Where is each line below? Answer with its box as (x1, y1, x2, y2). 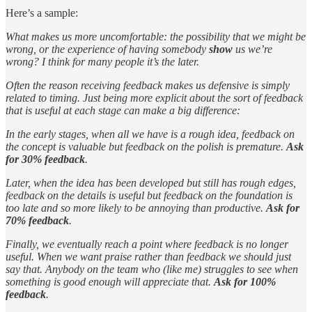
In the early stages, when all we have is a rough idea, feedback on (6, 128, 295, 141)
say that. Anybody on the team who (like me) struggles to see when (6, 263, 298, 276)
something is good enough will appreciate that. (6, 276, 214, 288)
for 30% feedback (6, 153, 85, 166)
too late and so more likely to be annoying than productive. (6, 202, 266, 214)
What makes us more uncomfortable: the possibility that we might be (6, 31, 306, 43)
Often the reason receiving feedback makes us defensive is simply (6, 79, 290, 92)
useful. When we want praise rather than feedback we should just (6, 251, 291, 263)
